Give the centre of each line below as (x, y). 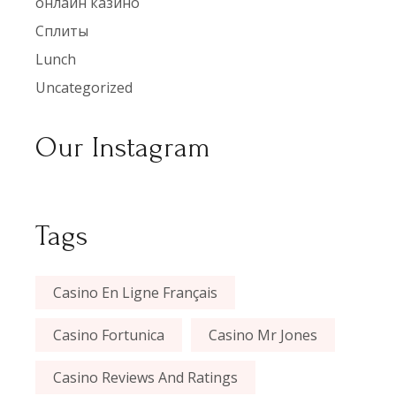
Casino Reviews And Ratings (146, 378)
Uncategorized (84, 88)
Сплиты (62, 31)
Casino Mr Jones (263, 335)
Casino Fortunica (109, 335)
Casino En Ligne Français (136, 293)
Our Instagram (123, 148)
